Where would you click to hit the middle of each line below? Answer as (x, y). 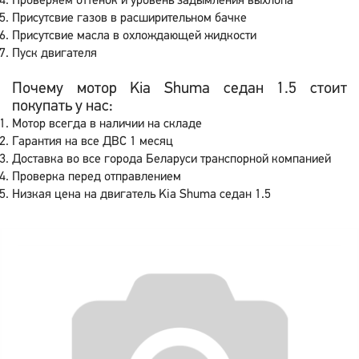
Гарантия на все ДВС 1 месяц (93, 142)
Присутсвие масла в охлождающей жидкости (134, 36)
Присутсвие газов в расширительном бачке (129, 18)
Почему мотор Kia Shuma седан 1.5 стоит (179, 89)
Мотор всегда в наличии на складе (107, 124)
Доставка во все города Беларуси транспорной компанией (171, 159)
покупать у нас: (63, 107)
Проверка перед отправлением (97, 177)
